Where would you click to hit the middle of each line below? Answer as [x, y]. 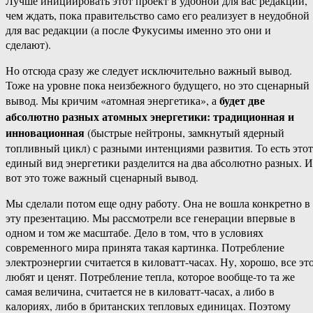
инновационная [45, 133]
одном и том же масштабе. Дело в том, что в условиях [134, 233]
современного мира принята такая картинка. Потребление [145, 247]
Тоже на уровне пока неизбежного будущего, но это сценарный [158, 85]
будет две [242, 101]
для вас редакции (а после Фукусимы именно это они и [138, 30]
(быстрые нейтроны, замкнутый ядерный [184, 133]
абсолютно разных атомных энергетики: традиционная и [150, 117]
